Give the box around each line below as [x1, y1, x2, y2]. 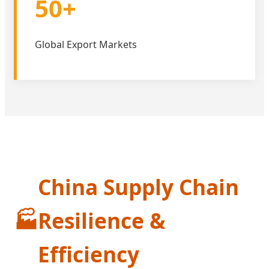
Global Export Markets [35, 38, 137, 52]
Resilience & [38, 205, 165, 235]
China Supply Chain [38, 172, 239, 201]
